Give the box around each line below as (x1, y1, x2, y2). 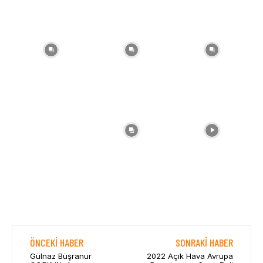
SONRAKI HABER (175, 236, 233, 249)
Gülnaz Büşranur (30, 251, 92, 261)
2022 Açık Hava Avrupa (146, 251, 233, 261)
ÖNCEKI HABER (30, 236, 83, 249)
